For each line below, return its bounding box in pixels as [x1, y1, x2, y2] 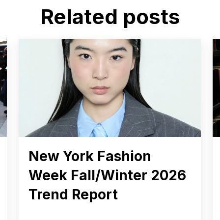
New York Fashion [28, 147, 152, 165]
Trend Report [28, 186, 118, 203]
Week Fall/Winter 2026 [28, 166, 187, 184]
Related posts [40, 3, 180, 29]
